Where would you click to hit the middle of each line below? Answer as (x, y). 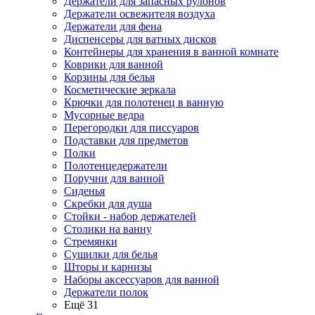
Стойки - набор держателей (130, 216)
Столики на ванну (108, 229)
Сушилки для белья (111, 254)
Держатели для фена (113, 26)
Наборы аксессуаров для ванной (142, 279)
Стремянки (91, 242)
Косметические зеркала (120, 90)
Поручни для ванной (114, 178)
